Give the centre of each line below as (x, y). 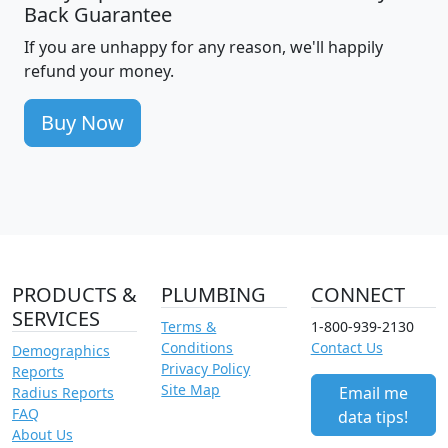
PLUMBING (214, 294)
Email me (373, 392)
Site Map (191, 389)
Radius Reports (63, 392)
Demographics (61, 350)
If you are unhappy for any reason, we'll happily (203, 46)
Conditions (197, 347)
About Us (42, 434)
